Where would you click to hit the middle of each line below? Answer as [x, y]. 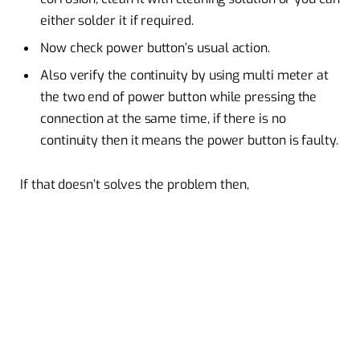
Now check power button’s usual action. [155, 47]
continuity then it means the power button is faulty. [189, 140]
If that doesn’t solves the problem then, [135, 185]
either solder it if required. [117, 20]
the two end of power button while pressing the [179, 96]
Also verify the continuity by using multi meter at [185, 75]
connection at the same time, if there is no [163, 118]
